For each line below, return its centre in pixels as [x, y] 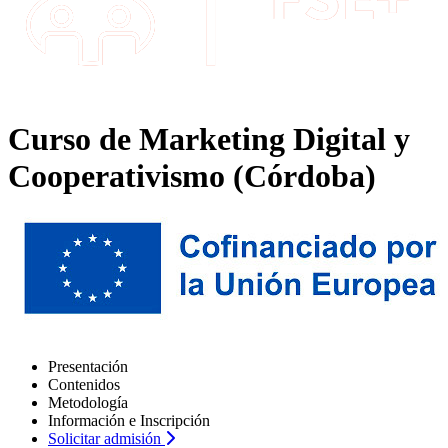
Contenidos [84, 384]
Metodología [88, 402]
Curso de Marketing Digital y [209, 139]
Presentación [88, 366]
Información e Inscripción [129, 420]
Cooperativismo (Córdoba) [192, 176]
